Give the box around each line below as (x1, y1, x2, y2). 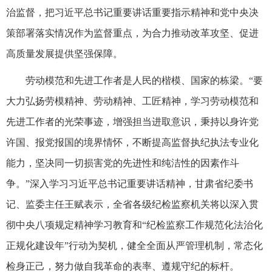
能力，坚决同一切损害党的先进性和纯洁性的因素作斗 (6, 157, 239, 168)
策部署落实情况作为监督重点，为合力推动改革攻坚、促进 (6, 27, 259, 38)
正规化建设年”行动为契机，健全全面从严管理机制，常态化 (6, 240, 263, 251)
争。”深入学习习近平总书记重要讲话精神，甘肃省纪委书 (6, 178, 253, 189)
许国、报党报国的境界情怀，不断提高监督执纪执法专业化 (6, 137, 259, 148)
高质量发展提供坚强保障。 (6, 48, 123, 59)
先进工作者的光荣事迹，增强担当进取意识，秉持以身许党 (6, 116, 259, 127)
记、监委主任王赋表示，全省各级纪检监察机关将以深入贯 (6, 199, 259, 209)
